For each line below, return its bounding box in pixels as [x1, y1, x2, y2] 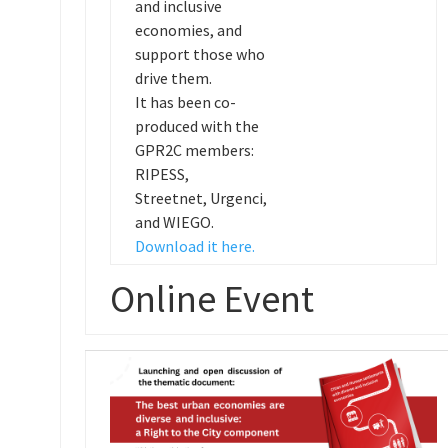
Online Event [109, 275, 314, 322]
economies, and [134, 20, 242, 40]
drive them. [134, 68, 212, 88]
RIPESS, [134, 164, 189, 184]
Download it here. [134, 236, 255, 256]
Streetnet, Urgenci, [134, 188, 267, 208]
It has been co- [134, 92, 236, 112]
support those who [134, 44, 265, 64]
